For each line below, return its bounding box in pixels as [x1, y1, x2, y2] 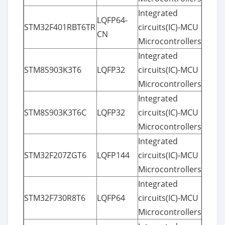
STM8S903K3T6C [24, 106, 86, 118]
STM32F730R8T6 [24, 192, 85, 203]
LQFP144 [97, 149, 130, 161]
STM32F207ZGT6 [24, 149, 86, 161]
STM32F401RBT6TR [24, 21, 95, 33]
